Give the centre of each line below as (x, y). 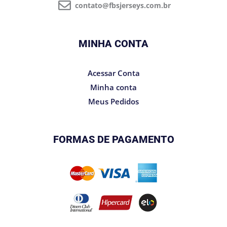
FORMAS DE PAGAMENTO (113, 139)
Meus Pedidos (113, 101)
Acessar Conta (113, 73)
